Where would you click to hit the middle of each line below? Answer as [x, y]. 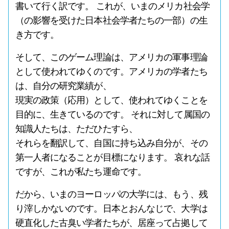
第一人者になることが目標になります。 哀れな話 [112, 157]
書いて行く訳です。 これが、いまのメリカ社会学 [112, 6]
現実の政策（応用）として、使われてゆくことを [111, 100]
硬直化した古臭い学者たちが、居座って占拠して [111, 223]
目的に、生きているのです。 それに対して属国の [112, 114]
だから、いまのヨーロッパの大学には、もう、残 [111, 194]
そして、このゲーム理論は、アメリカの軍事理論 [111, 57]
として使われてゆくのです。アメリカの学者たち [111, 72]
